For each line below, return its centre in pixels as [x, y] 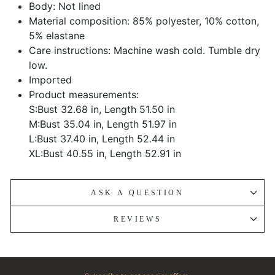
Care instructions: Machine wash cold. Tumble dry [145, 50]
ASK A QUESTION [137, 192]
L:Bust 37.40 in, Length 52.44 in [102, 138]
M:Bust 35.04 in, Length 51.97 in [103, 124]
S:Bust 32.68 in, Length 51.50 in [102, 109]
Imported [50, 79]
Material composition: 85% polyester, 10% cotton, [144, 21]
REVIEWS [137, 219]
